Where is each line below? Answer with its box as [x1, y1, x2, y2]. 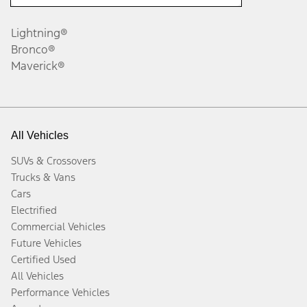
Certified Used [11, 253, 76, 266]
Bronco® [11, 42, 56, 57]
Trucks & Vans [11, 171, 75, 184]
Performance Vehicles [11, 286, 110, 299]
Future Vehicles [11, 236, 82, 249]
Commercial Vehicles [11, 220, 106, 233]
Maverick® [11, 58, 65, 73]
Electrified [11, 204, 57, 217]
